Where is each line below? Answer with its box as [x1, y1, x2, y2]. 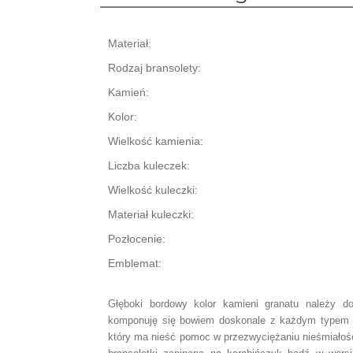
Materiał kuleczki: [108, 208, 194, 221]
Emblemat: [108, 257, 162, 269]
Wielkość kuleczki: [108, 184, 198, 196]
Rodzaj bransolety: [108, 61, 201, 74]
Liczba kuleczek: [108, 159, 190, 172]
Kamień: [108, 86, 149, 98]
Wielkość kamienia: [108, 135, 203, 147]
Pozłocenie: [108, 232, 165, 245]
